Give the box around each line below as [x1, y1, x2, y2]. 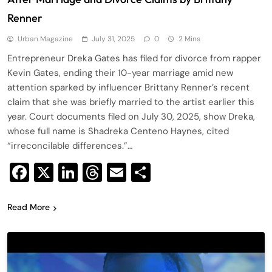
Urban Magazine [18, 34, 73, 44]
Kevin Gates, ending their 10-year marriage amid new [7, 67, 233, 80]
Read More [7, 202, 50, 213]
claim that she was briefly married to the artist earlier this [7, 96, 254, 109]
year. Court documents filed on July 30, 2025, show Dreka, [7, 110, 255, 123]
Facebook [29, 160, 116, 186]
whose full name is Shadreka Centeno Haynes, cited [7, 125, 229, 138]
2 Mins [178, 34, 200, 44]
